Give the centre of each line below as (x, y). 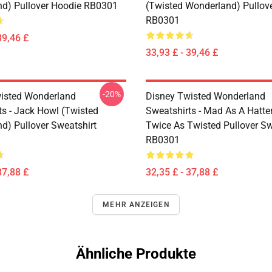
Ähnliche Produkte (136, 254)
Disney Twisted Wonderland (206, 96)
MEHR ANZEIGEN (136, 205)
